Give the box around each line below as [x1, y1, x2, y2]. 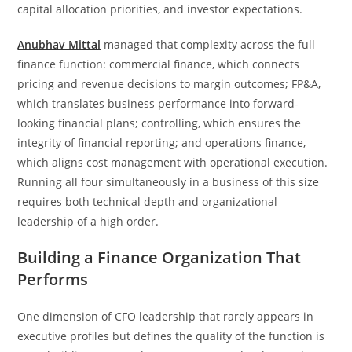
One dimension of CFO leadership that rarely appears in [17, 309, 314, 324]
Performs [17, 269, 89, 290]
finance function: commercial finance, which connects [17, 57, 300, 71]
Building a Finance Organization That [17, 247, 302, 268]
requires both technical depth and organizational [17, 194, 278, 209]
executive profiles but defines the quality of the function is [17, 328, 325, 343]
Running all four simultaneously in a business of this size [17, 174, 320, 189]
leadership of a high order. [17, 214, 159, 229]
